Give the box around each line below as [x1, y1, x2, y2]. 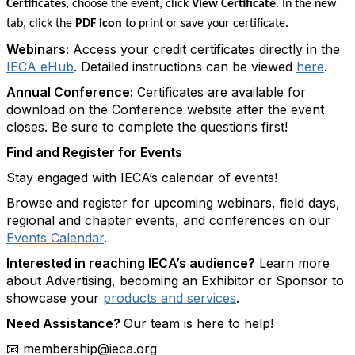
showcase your [6, 290, 103, 306]
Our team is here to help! [124, 315, 273, 331]
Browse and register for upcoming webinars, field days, [6, 195, 340, 211]
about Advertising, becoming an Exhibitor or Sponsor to [6, 273, 344, 288]
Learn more [255, 255, 330, 271]
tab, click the [6, 17, 75, 30]
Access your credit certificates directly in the [69, 41, 340, 57]
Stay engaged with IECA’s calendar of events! [6, 170, 277, 185]
